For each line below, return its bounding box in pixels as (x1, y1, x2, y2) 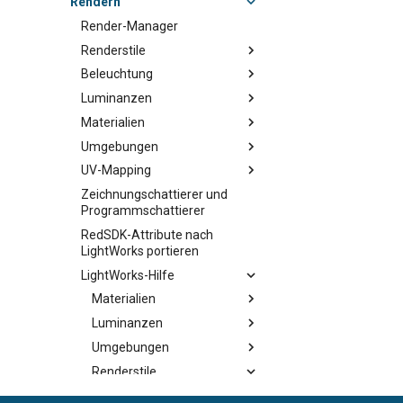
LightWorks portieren (81, 243, 199, 258)
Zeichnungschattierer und (81, 187, 228, 201)
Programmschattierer (81, 203, 205, 218)
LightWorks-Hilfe (81, 267, 175, 282)
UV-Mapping (81, 163, 151, 178)
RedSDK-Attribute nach (81, 227, 213, 242)
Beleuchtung (81, 67, 153, 82)
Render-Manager (81, 18, 178, 33)
